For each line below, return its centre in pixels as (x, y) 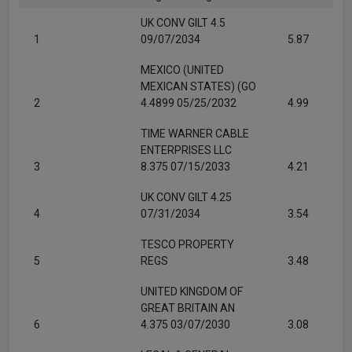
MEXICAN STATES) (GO (198, 86)
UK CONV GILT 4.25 (186, 197)
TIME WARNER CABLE (195, 134)
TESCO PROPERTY (187, 244)
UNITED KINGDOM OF (192, 291)
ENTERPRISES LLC (186, 150)
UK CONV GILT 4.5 (183, 23)
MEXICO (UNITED (182, 70)
